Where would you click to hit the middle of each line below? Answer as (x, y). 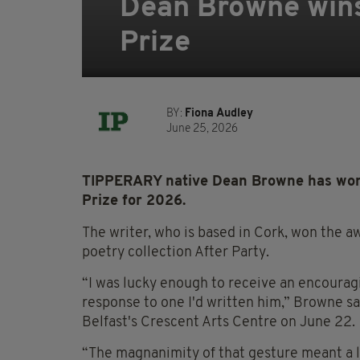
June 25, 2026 (202, 129)
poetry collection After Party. (176, 253)
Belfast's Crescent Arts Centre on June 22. (219, 323)
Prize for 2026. (134, 202)
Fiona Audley (219, 114)
